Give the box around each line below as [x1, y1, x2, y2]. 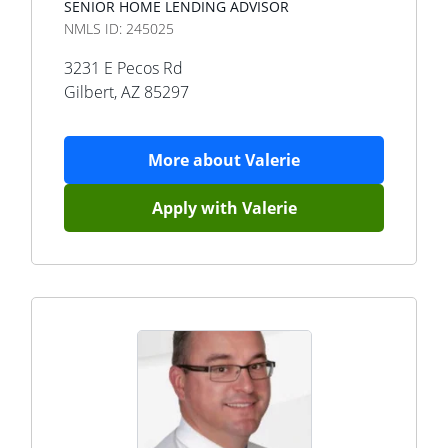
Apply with [151, 197, 242, 219]
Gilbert [64, 81, 114, 103]
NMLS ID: [64, 19, 126, 38]
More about [148, 149, 245, 171]
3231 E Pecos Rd [64, 57, 183, 79]
